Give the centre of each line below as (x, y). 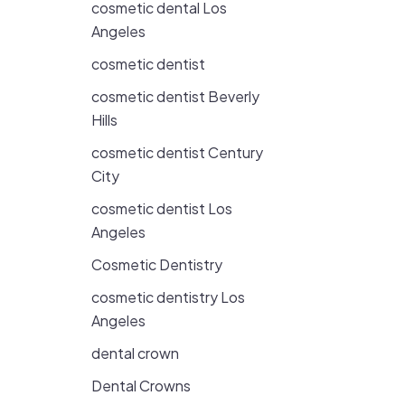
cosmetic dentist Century (177, 152)
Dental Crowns (141, 386)
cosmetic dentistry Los (168, 297)
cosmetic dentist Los (162, 208)
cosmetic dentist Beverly (175, 96)
